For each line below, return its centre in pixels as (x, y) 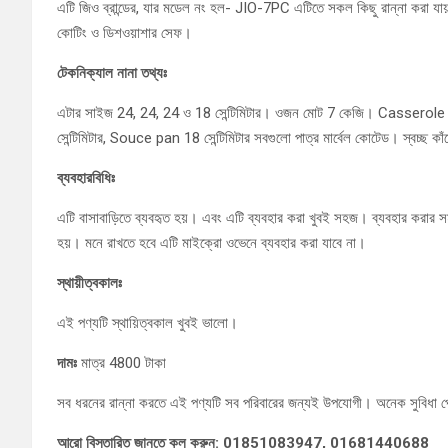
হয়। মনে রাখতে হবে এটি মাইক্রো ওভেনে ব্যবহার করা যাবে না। (211, 243)
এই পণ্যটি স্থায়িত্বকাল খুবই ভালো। (147, 323)
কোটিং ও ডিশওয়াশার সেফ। (124, 33)
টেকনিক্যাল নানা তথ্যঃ (112, 73)
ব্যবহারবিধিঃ (86, 178)
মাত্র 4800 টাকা (121, 363)
